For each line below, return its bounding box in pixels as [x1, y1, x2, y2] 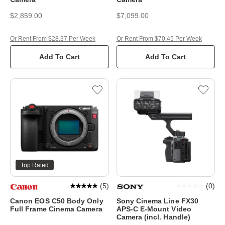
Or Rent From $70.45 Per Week [116, 35, 202, 42]
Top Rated [21, 162, 49, 169]
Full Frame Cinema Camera [10, 205, 102, 213]
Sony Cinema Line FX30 [116, 197, 198, 205]
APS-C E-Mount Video [116, 205, 191, 213]
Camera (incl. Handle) [116, 213, 190, 221]
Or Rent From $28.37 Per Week [10, 35, 95, 42]
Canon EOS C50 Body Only [10, 197, 103, 205]
